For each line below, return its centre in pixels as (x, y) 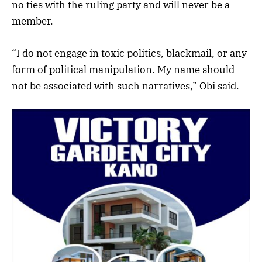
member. (32, 21)
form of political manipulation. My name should (123, 69)
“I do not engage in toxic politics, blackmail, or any (129, 53)
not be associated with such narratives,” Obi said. (125, 86)
